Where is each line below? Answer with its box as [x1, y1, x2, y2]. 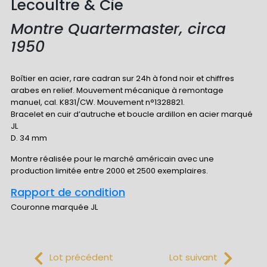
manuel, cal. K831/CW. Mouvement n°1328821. [10, 96, 185, 108]
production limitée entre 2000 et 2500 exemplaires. [10, 164, 208, 176]
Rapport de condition [10, 184, 125, 200]
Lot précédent [49, 250, 113, 263]
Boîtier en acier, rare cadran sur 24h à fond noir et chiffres [10, 72, 234, 84]
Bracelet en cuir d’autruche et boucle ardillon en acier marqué [10, 108, 253, 120]
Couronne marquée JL [10, 201, 98, 213]
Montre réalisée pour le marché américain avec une [10, 153, 214, 164]
